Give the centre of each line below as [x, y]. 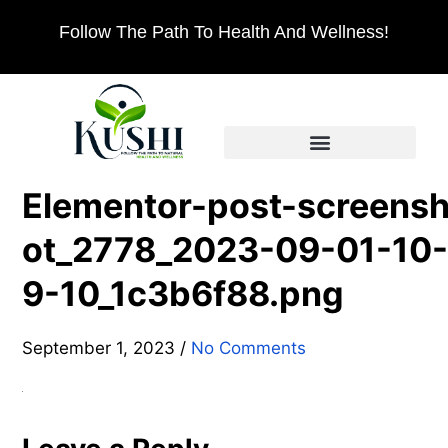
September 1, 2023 [98, 347]
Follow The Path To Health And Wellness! [224, 32]
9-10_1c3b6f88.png [183, 293]
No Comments [248, 347]
